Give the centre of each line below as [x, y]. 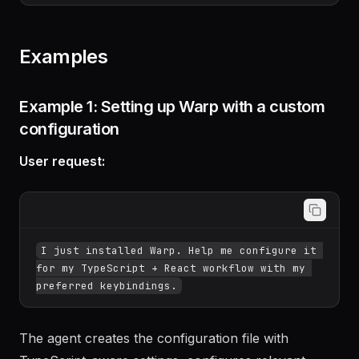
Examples [64, 101]
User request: [62, 206]
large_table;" [78, 10]
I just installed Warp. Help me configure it [179, 295]
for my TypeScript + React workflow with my [171, 313]
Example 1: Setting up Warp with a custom [172, 151]
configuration [69, 174]
